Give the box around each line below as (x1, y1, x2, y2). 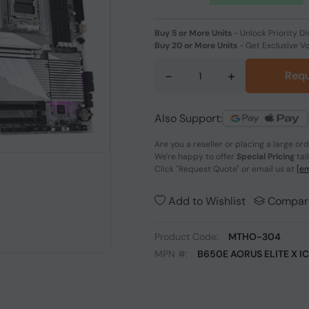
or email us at (239, 163, 297, 175)
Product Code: (154, 230, 221, 243)
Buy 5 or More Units (154, 28, 232, 39)
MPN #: (154, 248, 190, 260)
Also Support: (154, 110, 222, 126)
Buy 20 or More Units (154, 40, 237, 51)
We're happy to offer (154, 151, 237, 162)
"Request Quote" (176, 163, 239, 175)
